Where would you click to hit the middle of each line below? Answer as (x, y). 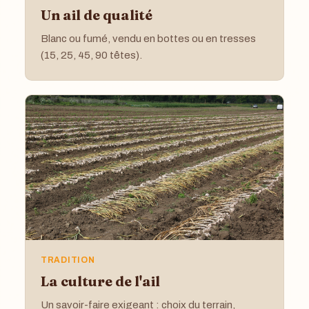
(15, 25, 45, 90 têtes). (91, 55)
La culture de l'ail (100, 281)
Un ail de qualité (97, 14)
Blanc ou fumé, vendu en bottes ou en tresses (148, 38)
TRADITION (68, 260)
